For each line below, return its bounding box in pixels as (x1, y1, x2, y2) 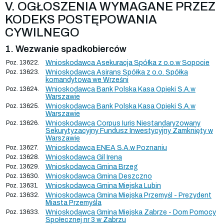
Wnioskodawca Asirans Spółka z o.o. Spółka (45, 68, 188, 76)
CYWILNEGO (5, 25, 79, 39)
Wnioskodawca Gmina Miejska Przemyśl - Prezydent (45, 191, 211, 199)
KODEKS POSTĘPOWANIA (5, 12, 157, 26)
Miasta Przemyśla (45, 198, 101, 206)
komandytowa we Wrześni (45, 75, 128, 83)
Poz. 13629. (6, 162, 39, 170)
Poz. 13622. (6, 58, 39, 66)
